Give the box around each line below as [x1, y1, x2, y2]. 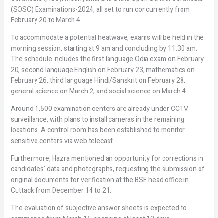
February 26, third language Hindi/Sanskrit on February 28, [10, 75, 185, 86]
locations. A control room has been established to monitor [10, 125, 185, 135]
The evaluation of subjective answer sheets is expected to [10, 203, 187, 213]
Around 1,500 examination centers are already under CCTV [10, 104, 188, 114]
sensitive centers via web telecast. [10, 136, 114, 146]
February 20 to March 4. [10, 15, 82, 25]
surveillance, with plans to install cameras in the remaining [10, 114, 184, 125]
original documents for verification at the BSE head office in [10, 175, 189, 185]
